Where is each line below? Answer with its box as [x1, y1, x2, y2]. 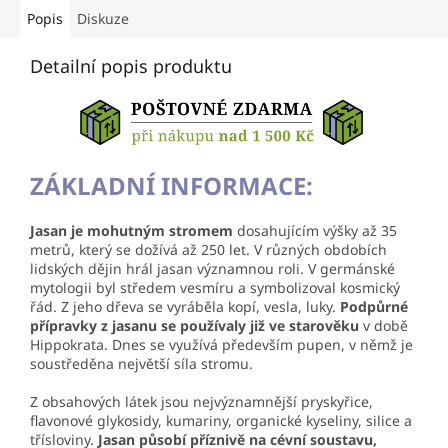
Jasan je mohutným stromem [30, 220, 233, 240]
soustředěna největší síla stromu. [30, 353, 253, 373]
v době [363, 315, 408, 335]
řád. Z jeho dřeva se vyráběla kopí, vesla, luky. [30, 296, 336, 316]
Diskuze [77, 9, 129, 29]
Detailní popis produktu [30, 54, 232, 79]
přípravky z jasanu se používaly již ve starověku [30, 315, 363, 335]
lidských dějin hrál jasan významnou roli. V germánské [30, 258, 395, 278]
